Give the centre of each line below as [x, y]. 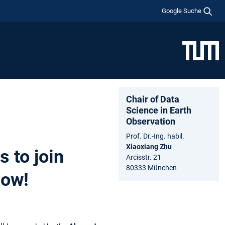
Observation [151, 121]
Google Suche [182, 11]
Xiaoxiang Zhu [149, 146]
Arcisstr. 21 [144, 157]
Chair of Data [153, 99]
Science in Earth [159, 110]
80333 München [151, 167]
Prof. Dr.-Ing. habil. [155, 136]
